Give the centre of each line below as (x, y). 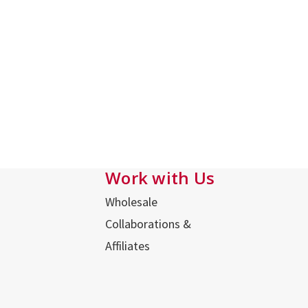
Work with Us (160, 178)
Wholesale (132, 202)
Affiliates (128, 246)
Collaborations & (148, 224)
